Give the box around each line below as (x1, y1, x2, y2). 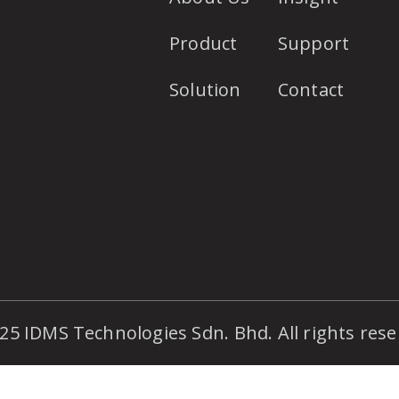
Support (277, 31, 350, 55)
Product (168, 31, 238, 55)
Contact (277, 77, 345, 102)
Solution (168, 77, 241, 102)
